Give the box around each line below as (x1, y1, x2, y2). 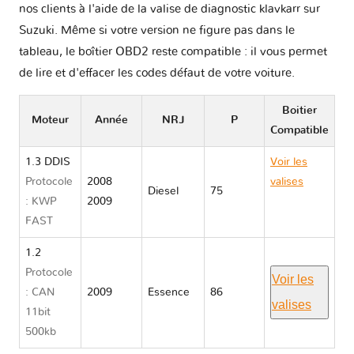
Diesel (148, 186, 179, 198)
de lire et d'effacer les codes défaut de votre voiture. (19, 67, 295, 80)
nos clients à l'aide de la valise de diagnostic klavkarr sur (19, 3, 320, 16)
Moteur (32, 115, 69, 126)
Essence (148, 287, 190, 299)
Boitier (282, 105, 317, 117)
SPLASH (270, 216, 313, 228)
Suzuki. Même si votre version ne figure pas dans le (19, 24, 295, 37)
